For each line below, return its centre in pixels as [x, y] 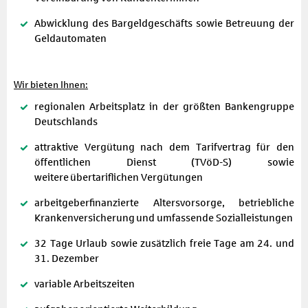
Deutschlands [66, 121]
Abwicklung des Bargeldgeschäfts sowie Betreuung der [164, 23]
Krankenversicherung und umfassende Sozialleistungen [164, 218]
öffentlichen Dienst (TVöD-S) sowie [164, 162]
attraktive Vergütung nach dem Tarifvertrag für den [164, 147]
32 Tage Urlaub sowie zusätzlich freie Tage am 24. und [164, 243]
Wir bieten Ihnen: [51, 85]
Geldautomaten [70, 38]
